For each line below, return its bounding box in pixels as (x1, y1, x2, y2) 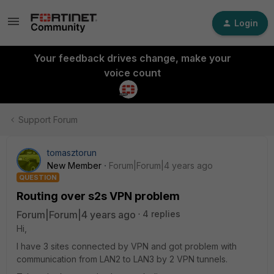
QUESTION (19, 173, 57, 182)
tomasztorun (47, 147, 97, 158)
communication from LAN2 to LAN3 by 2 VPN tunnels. (17, 254, 228, 264)
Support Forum (18, 114, 78, 125)
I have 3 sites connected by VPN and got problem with (17, 241, 237, 251)
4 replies (143, 209, 180, 219)
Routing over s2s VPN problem (17, 190, 180, 202)
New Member (47, 160, 102, 171)
